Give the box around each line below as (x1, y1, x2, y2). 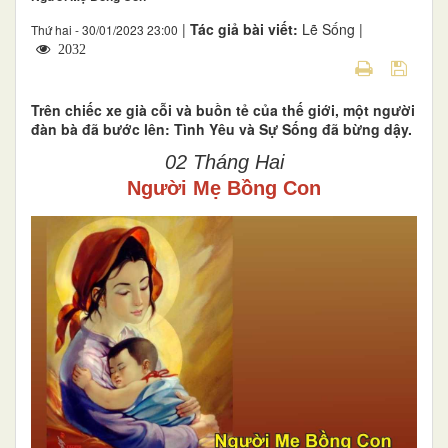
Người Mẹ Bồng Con (127, 176, 321, 199)
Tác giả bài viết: (190, 18, 302, 39)
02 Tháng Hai (164, 150, 284, 173)
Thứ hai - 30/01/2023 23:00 (31, 20, 178, 38)
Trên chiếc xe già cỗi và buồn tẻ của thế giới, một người (31, 99, 415, 120)
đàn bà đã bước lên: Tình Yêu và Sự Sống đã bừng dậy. (31, 118, 412, 139)
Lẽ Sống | (302, 18, 363, 39)
